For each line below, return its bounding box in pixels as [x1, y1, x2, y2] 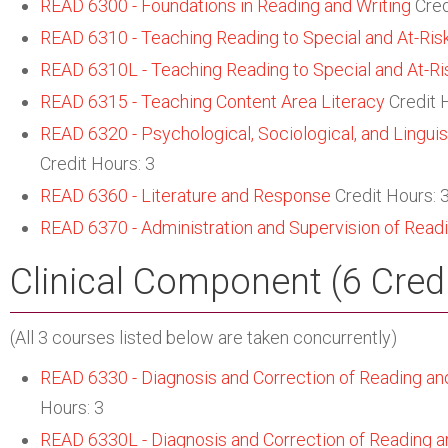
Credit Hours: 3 [40, 153, 155, 174]
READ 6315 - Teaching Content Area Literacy [40, 91, 385, 112]
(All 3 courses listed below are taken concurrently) [10, 327, 397, 348]
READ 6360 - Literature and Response [40, 185, 331, 206]
